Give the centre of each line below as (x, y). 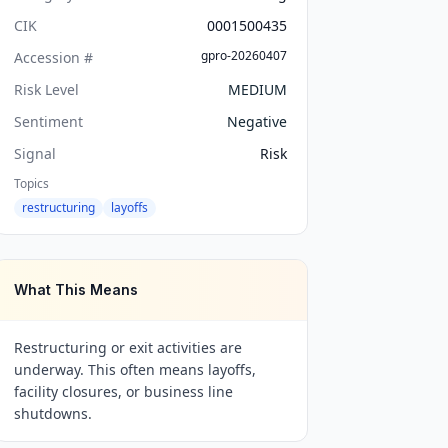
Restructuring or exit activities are (128, 347)
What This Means (76, 289)
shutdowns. (53, 413)
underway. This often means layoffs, (135, 369)
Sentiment (49, 121)
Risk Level (47, 89)
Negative (256, 121)
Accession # (54, 57)
